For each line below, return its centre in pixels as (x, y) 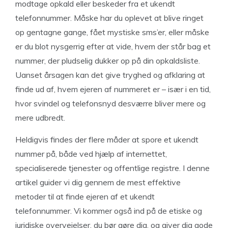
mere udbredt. (40, 117)
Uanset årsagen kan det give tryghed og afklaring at (110, 75)
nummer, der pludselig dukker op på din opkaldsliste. (108, 60)
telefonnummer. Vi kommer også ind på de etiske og (109, 210)
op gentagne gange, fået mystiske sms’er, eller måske (112, 32)
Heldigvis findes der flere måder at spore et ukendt (107, 139)
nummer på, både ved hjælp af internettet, (91, 153)
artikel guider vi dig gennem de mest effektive (98, 182)
